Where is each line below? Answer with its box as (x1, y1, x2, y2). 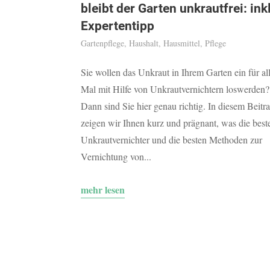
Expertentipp (81, 19, 155, 34)
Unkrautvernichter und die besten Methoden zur (81, 133, 263, 146)
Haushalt (129, 37, 159, 49)
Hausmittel (163, 37, 201, 49)
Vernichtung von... (81, 150, 152, 163)
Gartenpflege (81, 37, 125, 49)
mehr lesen (81, 183, 125, 197)
